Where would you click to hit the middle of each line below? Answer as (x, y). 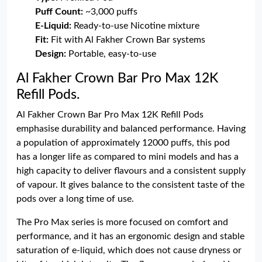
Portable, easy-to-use (111, 54)
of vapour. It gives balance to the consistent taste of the (130, 185)
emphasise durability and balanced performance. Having (131, 129)
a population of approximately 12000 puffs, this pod (123, 143)
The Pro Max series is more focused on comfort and (122, 222)
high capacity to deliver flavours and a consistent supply (131, 171)
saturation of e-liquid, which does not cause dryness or (129, 250)
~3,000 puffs (110, 12)
